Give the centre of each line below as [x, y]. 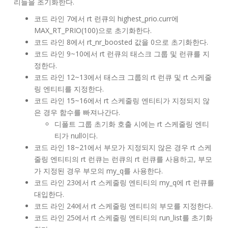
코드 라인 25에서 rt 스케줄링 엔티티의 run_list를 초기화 [123, 218]
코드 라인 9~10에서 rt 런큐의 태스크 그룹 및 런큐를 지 [122, 54]
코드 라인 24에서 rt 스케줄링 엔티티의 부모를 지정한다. [123, 206]
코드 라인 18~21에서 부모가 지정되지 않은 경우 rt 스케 [123, 148]
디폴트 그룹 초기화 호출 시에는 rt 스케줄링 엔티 [132, 124]
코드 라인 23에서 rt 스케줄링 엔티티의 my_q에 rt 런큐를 [124, 183]
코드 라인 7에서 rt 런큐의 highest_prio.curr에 [106, 19]
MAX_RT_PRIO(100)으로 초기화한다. [93, 31]
